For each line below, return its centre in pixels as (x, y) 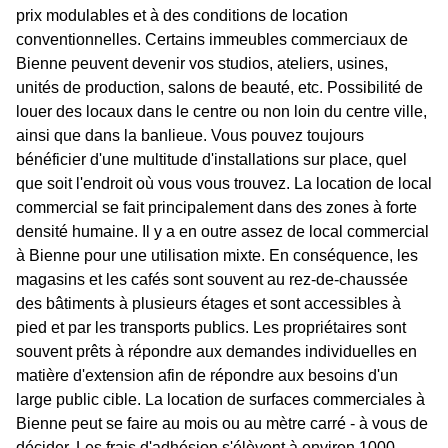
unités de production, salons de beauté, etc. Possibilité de (219, 88)
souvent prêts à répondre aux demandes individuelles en (216, 352)
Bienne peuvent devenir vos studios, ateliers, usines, (202, 64)
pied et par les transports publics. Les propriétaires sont (211, 328)
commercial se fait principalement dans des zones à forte (216, 208)
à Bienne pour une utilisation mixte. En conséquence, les (217, 256)
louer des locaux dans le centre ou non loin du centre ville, (221, 112)
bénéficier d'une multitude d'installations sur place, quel (211, 160)
